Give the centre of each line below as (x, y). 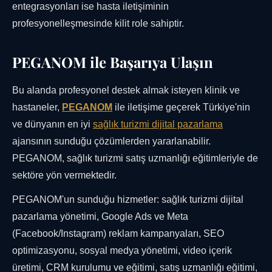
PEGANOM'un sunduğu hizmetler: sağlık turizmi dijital (128, 200)
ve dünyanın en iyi (53, 124)
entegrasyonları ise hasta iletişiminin (90, 7)
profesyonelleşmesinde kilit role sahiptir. (98, 24)
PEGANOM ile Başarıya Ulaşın (113, 62)
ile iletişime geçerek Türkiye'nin (181, 107)
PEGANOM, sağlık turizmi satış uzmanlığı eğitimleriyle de (135, 158)
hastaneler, (37, 107)
